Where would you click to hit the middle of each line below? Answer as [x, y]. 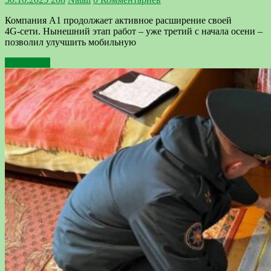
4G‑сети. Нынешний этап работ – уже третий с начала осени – [134, 31]
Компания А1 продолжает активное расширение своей [118, 21]
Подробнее [28, 63]
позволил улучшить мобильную [70, 42]
